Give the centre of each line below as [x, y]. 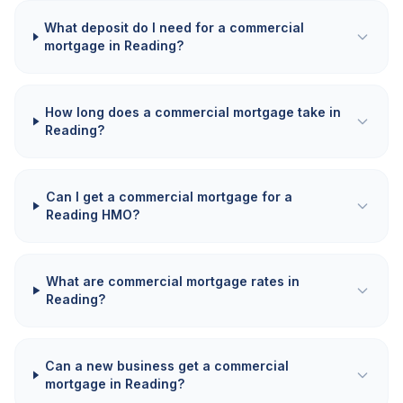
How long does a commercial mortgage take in [193, 112]
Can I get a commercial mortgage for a [169, 197]
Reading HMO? [92, 215]
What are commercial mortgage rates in [173, 281]
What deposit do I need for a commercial [175, 27]
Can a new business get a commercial [166, 366]
